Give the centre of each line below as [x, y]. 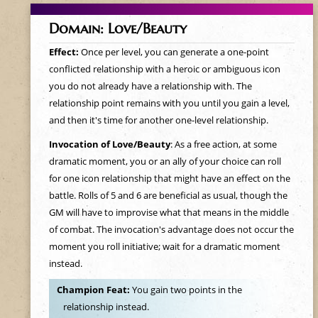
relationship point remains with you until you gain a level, [169, 103]
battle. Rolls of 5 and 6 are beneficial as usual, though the [168, 195]
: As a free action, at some [223, 144]
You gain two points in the [187, 290]
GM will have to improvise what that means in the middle [169, 212]
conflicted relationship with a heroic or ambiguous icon [164, 69]
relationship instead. [106, 307]
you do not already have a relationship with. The [150, 86]
